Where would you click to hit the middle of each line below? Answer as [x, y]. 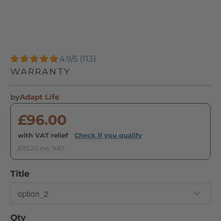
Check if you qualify [109, 135]
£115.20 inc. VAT [41, 148]
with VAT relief [43, 135]
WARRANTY [41, 71]
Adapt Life [40, 97]
